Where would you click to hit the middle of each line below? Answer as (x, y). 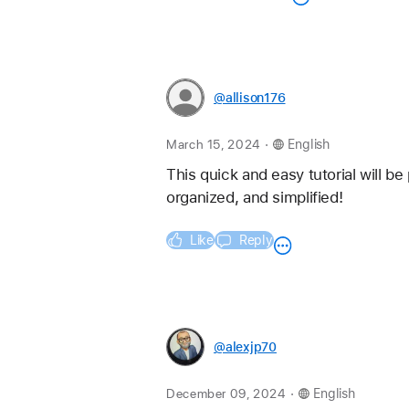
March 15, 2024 (215, 145)
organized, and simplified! (255, 198)
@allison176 (250, 98)
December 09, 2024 (228, 394)
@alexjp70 (245, 347)
